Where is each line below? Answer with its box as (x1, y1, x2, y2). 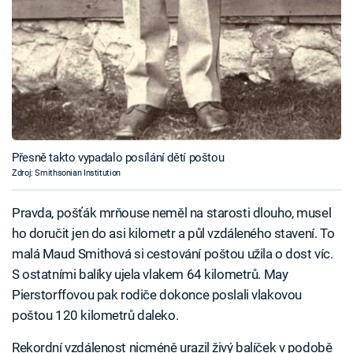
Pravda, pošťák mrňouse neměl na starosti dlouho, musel (12, 205, 332, 221)
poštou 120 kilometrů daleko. (12, 307, 179, 324)
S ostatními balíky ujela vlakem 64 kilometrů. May (12, 266, 288, 283)
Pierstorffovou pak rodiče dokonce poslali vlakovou (12, 287, 302, 303)
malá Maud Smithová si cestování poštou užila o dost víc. (12, 246, 333, 262)
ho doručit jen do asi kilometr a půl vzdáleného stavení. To (12, 225, 335, 242)
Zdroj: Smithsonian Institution (12, 168, 121, 179)
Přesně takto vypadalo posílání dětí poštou (12, 150, 225, 165)
